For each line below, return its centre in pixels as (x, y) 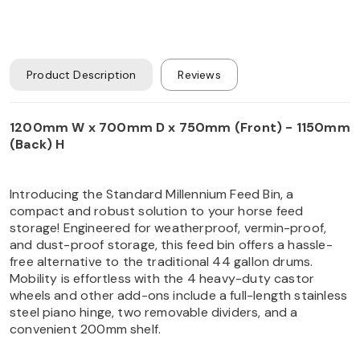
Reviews (199, 74)
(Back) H (37, 144)
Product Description (82, 74)
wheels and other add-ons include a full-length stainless (179, 295)
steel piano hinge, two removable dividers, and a (154, 312)
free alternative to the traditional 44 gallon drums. (162, 261)
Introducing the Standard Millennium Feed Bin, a (152, 194)
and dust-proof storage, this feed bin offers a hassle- (171, 244)
